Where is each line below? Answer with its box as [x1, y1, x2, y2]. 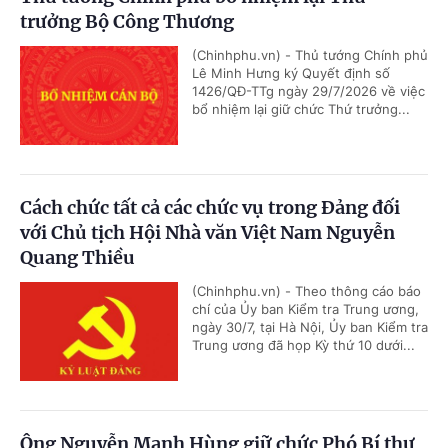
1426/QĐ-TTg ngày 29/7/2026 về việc [192, 83, 425, 100]
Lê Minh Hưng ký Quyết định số [192, 65, 390, 82]
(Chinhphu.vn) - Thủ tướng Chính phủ [192, 47, 428, 64]
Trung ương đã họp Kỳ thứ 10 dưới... [192, 337, 415, 354]
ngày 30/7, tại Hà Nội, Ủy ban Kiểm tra [192, 319, 428, 336]
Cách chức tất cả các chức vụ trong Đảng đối [20, 196, 400, 220]
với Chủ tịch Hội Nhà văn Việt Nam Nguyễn [20, 221, 395, 245]
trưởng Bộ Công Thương [20, 10, 234, 34]
